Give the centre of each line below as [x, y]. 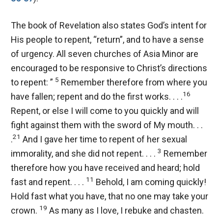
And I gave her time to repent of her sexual [104, 139]
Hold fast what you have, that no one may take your [110, 196]
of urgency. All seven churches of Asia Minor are [105, 54]
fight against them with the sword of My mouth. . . [107, 125]
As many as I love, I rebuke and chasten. [126, 210]
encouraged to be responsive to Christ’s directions [109, 68]
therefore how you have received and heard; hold [106, 167]
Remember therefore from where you [133, 82]
